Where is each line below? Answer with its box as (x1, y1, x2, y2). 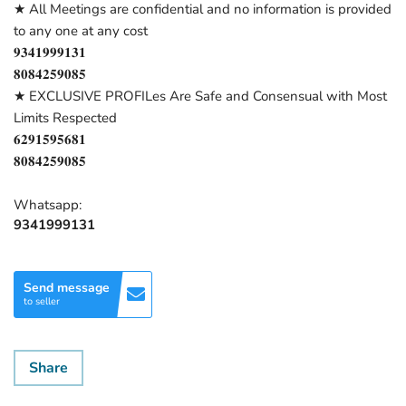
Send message (24, 279, 110, 296)
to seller (24, 295, 60, 308)
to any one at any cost (14, 22, 148, 40)
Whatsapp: (14, 196, 82, 214)
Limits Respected (14, 109, 117, 127)
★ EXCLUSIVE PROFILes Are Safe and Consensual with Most (14, 87, 387, 105)
